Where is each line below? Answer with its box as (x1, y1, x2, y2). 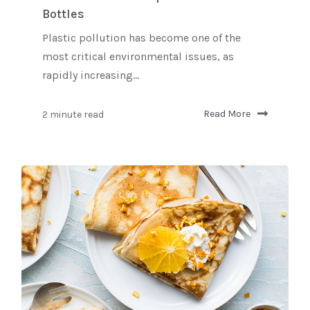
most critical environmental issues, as (42, 50, 234, 64)
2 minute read (42, 108, 104, 120)
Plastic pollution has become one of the (42, 31, 241, 45)
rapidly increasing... (42, 69, 139, 82)
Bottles (42, 6, 84, 22)
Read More (203, 108, 250, 120)
